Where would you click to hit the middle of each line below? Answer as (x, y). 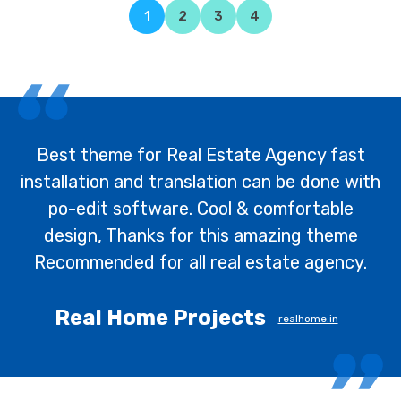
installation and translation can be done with (200, 181)
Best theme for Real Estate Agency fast (200, 154)
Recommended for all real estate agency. (200, 262)
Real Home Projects (160, 317)
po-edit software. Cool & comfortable (200, 208)
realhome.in (308, 318)
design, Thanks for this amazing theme (200, 235)
